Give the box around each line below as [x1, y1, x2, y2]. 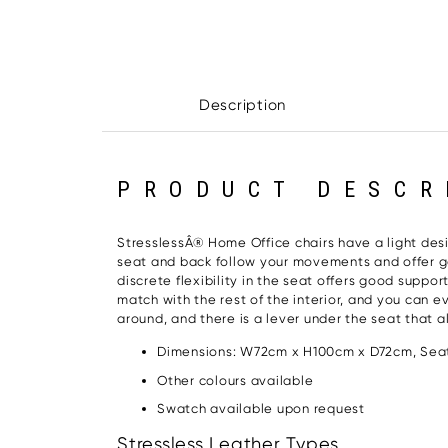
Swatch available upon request [157, 401, 365, 417]
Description [198, 96, 287, 115]
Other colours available [157, 372, 314, 388]
